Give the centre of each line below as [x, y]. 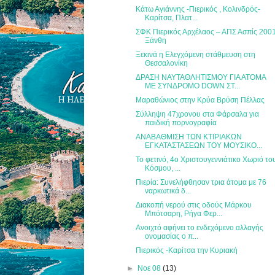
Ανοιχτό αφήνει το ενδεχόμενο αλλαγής [200, 227]
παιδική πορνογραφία [181, 122]
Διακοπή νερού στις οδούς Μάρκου [194, 205]
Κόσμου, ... [163, 168]
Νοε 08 [150, 268]
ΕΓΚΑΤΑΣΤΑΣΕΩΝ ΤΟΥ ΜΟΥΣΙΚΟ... [204, 145]
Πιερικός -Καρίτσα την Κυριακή [187, 250]
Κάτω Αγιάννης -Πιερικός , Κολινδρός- [198, 9]
